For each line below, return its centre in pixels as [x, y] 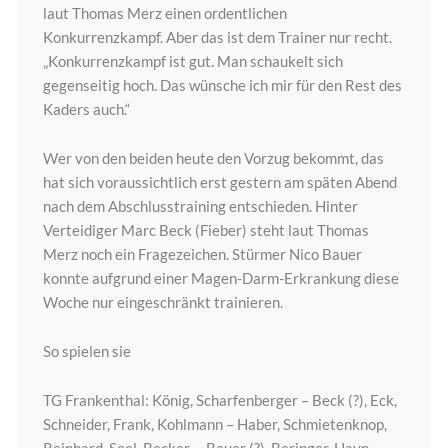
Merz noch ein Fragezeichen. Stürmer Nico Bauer [202, 254]
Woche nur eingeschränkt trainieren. [162, 302]
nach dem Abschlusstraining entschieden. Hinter [200, 206]
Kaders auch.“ [86, 109]
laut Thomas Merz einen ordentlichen [164, 13]
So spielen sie [86, 351]
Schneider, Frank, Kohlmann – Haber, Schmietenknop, [214, 424]
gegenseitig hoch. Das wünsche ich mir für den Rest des [222, 85]
